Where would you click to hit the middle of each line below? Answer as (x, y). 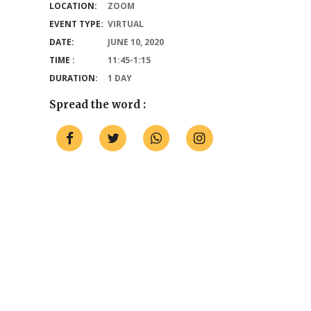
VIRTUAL (126, 24)
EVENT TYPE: (76, 24)
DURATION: (74, 78)
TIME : (62, 60)
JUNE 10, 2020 (136, 42)
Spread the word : (98, 104)
